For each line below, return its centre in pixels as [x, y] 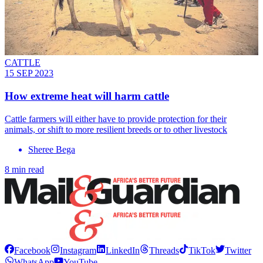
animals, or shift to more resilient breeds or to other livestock [116, 129]
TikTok [202, 250]
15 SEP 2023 [29, 73]
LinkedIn [123, 250]
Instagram [78, 250]
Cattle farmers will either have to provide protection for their [116, 119]
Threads [164, 250]
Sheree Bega [52, 149]
